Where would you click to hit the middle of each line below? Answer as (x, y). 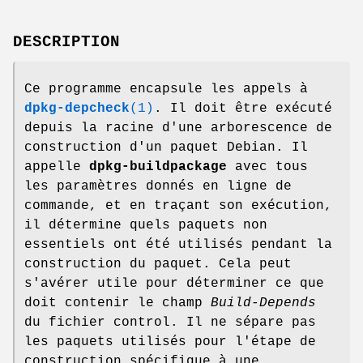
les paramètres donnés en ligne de (158, 186)
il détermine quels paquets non (146, 225)
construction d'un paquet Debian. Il (166, 147)
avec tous (267, 167)
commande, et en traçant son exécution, (178, 205)
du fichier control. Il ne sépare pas (170, 322)
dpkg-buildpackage (158, 167)
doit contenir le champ (117, 303)
